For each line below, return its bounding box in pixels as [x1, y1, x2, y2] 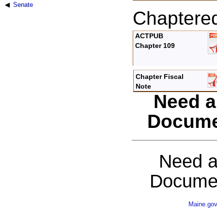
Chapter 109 [135, 42, 175, 50]
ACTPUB [135, 32, 164, 40]
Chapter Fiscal [136, 73, 184, 81]
